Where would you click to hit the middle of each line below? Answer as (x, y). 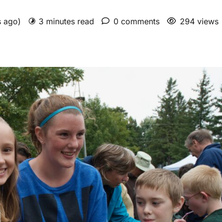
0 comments (137, 21)
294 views (199, 21)
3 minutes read (66, 21)
